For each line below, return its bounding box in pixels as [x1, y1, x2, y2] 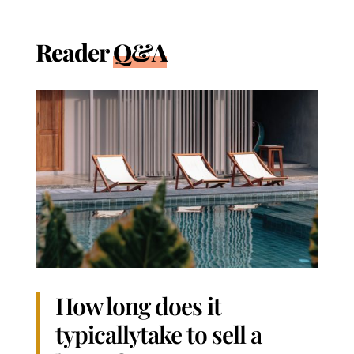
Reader [35, 36, 113, 68]
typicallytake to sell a [55, 318, 262, 350]
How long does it [55, 289, 221, 322]
